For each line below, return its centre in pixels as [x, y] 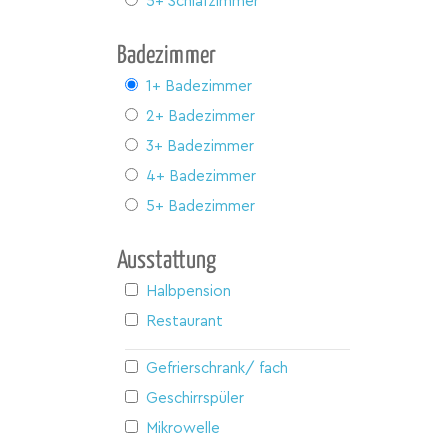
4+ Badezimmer [201, 176]
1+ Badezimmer [199, 86]
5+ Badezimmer [200, 206]
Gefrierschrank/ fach [217, 368]
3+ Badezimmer [200, 146]
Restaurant [184, 321]
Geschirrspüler [195, 398]
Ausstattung [166, 260]
